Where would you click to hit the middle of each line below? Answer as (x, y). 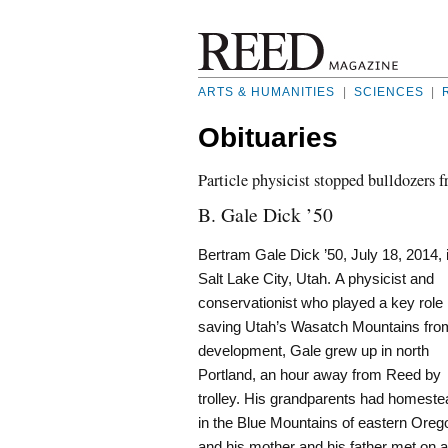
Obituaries (268, 137)
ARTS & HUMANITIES (266, 92)
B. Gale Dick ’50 (265, 214)
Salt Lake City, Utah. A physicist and (316, 279)
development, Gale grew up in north (313, 351)
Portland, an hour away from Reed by (319, 375)
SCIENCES (388, 92)
